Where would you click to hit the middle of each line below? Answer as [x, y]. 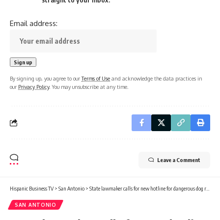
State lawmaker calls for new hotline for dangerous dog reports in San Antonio [148, 188]
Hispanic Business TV [32, 188]
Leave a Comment [179, 160]
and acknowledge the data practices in [156, 78]
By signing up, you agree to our [46, 78]
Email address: [34, 23]
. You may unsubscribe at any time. [89, 86]
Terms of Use [96, 78]
